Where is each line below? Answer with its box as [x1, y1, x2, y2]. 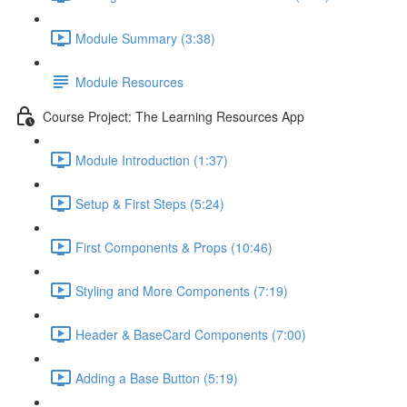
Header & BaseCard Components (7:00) [75, 324, 306, 343]
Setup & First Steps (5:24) [75, 194, 224, 213]
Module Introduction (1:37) [75, 150, 228, 169]
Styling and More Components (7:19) [75, 281, 288, 300]
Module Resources [75, 72, 184, 91]
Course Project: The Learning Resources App [43, 106, 304, 125]
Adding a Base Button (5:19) [75, 368, 238, 387]
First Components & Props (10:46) [75, 237, 273, 256]
